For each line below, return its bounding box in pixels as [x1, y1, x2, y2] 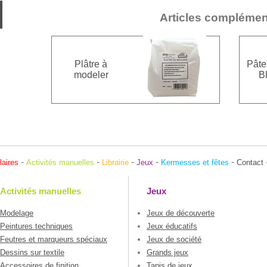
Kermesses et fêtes [161, 157, 229, 167]
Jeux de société [147, 235, 201, 244]
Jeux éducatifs [147, 222, 197, 231]
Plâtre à [74, 59, 107, 70]
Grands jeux [147, 248, 188, 257]
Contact [237, 157, 263, 167]
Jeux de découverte [147, 209, 215, 218]
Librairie [102, 157, 129, 167]
